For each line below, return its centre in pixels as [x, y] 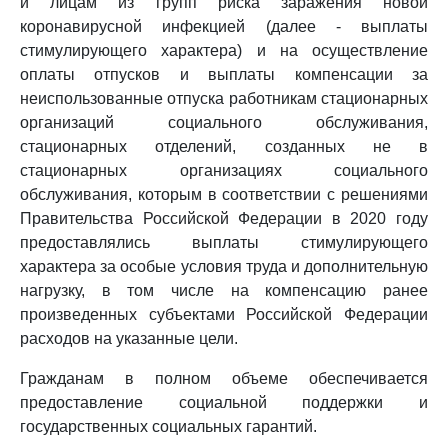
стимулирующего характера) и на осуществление [224, 50]
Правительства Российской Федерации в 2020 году [224, 218]
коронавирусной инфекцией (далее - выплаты [224, 26]
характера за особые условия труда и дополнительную [224, 266]
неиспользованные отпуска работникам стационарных [224, 98]
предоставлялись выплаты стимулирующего [224, 242]
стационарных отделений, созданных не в [224, 146]
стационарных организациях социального [224, 170]
